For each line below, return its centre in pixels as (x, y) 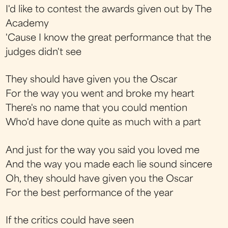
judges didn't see (44, 53)
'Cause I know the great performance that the (109, 38)
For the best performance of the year (90, 193)
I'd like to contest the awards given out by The (109, 10)
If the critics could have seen (70, 221)
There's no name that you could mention (97, 109)
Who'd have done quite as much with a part (104, 123)
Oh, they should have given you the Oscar (99, 179)
